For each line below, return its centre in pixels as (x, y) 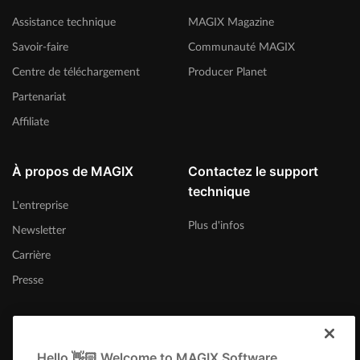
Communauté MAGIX (241, 47)
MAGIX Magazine (231, 22)
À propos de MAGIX (73, 171)
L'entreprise (40, 205)
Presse (28, 280)
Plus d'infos (216, 225)
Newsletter (39, 230)
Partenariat (39, 96)
